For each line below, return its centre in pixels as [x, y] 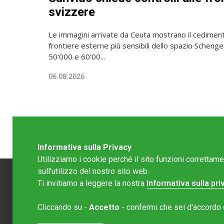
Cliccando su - [63, 207]
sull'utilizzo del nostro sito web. [93, 171]
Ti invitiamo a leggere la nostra [92, 183]
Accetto [104, 207]
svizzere [72, 12]
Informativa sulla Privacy [84, 147]
